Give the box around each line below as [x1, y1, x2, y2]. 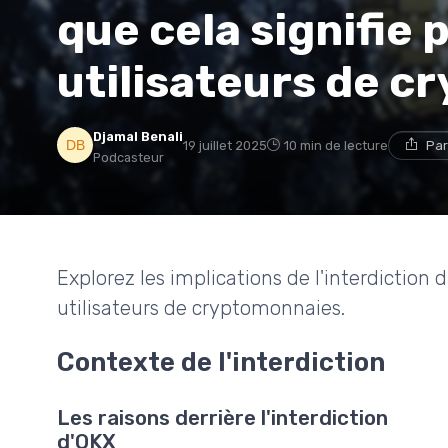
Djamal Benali [93, 128, 183, 144]
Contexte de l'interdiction [57, 346, 385, 377]
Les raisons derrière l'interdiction [57, 406, 388, 431]
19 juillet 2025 [183, 137, 267, 153]
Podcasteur [93, 149, 164, 165]
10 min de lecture [284, 137, 388, 153]
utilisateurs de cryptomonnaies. [57, 295, 345, 320]
